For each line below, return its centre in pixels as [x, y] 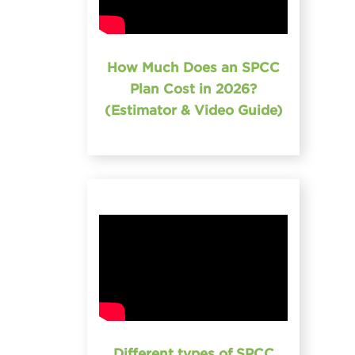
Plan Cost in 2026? [193, 88]
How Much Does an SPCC [193, 67]
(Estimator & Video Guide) [193, 110]
